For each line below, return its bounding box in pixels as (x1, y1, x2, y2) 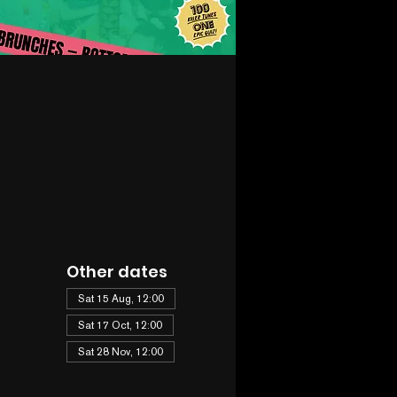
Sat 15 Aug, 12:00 (77, 292, 164, 305)
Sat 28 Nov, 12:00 (77, 346, 163, 358)
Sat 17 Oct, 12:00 (77, 319, 162, 331)
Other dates (66, 261, 167, 283)
